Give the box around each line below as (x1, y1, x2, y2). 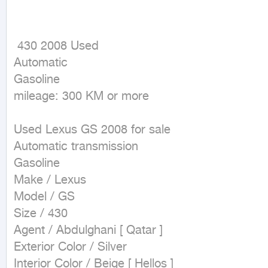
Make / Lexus (14, 173, 86, 188)
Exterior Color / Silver (14, 240, 127, 255)
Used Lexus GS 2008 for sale (14, 123, 170, 138)
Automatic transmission (14, 140, 138, 155)
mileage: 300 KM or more (14, 90, 149, 105)
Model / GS (14, 190, 75, 205)
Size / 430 (14, 207, 68, 222)
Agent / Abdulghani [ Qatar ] (14, 224, 163, 239)
